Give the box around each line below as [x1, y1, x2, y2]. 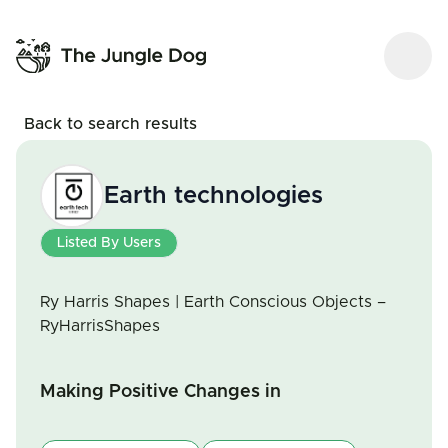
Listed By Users [57, 236, 161, 250]
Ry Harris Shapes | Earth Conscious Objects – [40, 294, 386, 310]
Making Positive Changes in [40, 383, 281, 401]
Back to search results [24, 116, 197, 132]
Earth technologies [104, 184, 323, 208]
